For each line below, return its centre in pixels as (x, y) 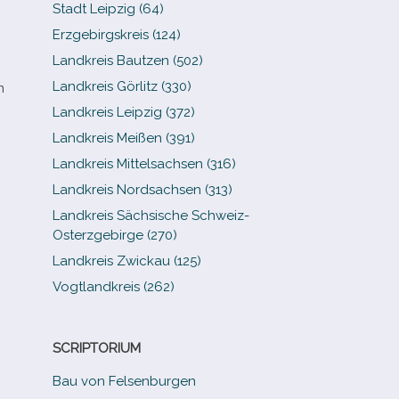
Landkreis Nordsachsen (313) (143, 190)
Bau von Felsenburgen (125, 381)
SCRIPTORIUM (97, 348)
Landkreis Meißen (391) (124, 138)
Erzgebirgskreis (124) (117, 35)
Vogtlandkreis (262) (114, 287)
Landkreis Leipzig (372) (124, 112)
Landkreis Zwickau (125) (127, 261)
